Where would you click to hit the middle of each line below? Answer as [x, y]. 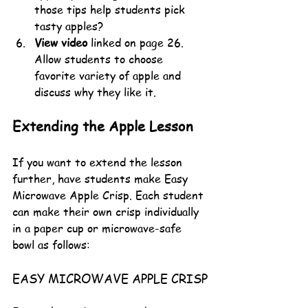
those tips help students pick [111, 9]
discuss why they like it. [97, 92]
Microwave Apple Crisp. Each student [110, 195]
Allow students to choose [100, 59]
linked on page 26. [137, 42]
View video [61, 42]
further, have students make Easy [102, 178]
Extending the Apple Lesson [103, 126]
